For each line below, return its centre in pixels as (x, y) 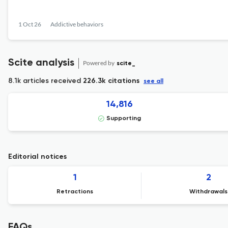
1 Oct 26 (30, 24)
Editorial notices (37, 157)
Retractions (75, 192)
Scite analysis (41, 63)
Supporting (123, 119)
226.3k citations (111, 81)
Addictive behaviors (77, 24)
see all (153, 81)
